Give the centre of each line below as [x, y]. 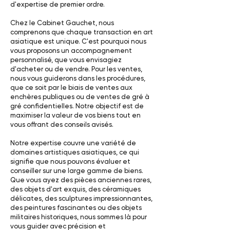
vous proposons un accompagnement [71, 51]
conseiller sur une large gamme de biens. [77, 171]
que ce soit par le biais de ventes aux [71, 88]
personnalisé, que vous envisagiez [66, 60]
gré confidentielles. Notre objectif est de [77, 106]
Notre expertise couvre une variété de [73, 143]
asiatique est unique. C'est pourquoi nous [78, 41]
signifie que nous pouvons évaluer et [70, 161]
